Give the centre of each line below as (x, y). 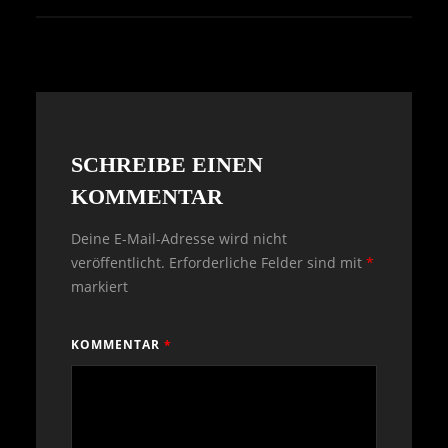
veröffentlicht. (118, 263)
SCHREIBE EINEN (167, 165)
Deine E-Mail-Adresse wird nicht (179, 239)
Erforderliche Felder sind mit (267, 263)
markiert (99, 287)
